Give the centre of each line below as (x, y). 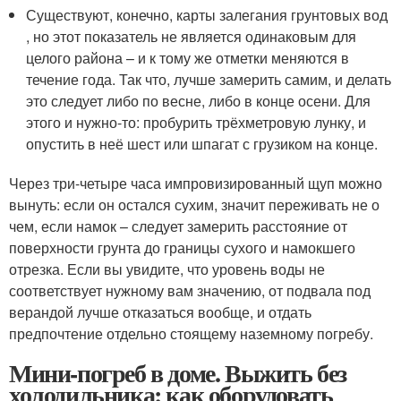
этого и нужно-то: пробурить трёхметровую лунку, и (196, 122)
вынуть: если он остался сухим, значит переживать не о (194, 204)
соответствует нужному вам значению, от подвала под (190, 290)
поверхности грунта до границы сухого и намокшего (182, 247)
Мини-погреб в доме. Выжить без (178, 372)
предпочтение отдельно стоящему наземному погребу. (191, 333)
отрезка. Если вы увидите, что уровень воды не (167, 269)
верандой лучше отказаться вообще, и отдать (160, 311)
